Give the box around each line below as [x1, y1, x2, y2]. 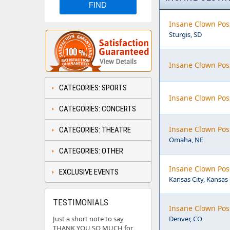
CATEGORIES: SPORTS [59, 83, 127, 92]
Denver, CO [169, 214, 202, 223]
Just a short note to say [53, 214, 124, 223]
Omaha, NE [169, 135, 203, 144]
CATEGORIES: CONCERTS [59, 104, 136, 113]
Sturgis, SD [169, 30, 202, 39]
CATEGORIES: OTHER [59, 146, 123, 156]
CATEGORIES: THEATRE [59, 125, 131, 135]
